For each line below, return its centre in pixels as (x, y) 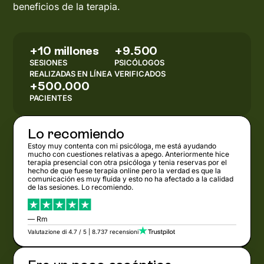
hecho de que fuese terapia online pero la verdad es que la (125, 170)
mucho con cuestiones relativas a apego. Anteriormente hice (129, 154)
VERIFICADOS (140, 73)
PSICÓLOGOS (140, 62)
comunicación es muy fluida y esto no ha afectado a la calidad (131, 179)
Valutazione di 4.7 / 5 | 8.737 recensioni (83, 231)
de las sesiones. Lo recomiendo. (81, 187)
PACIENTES (51, 98)
